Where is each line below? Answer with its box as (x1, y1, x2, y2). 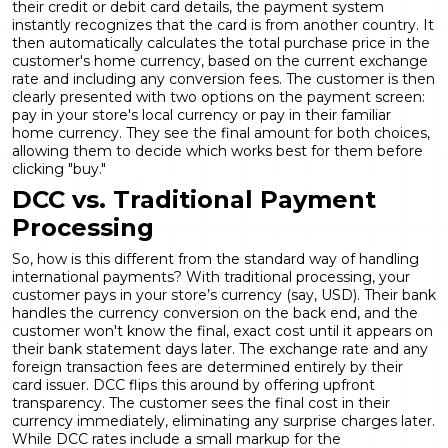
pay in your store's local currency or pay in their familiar (12, 105, 391, 124)
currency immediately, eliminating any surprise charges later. (12, 411, 435, 430)
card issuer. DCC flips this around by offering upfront (12, 375, 375, 394)
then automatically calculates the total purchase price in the (12, 33, 430, 52)
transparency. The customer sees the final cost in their (12, 393, 390, 412)
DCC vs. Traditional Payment (12, 184, 376, 214)
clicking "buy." (12, 159, 106, 178)
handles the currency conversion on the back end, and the (12, 303, 418, 322)
